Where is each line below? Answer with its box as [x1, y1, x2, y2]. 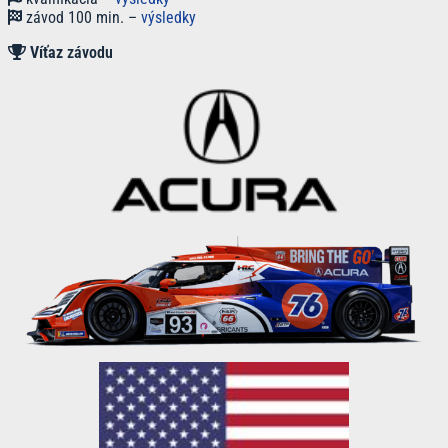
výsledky [141, 7, 196, 27]
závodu [67, 42, 113, 62]
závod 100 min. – [22, 7, 141, 27]
